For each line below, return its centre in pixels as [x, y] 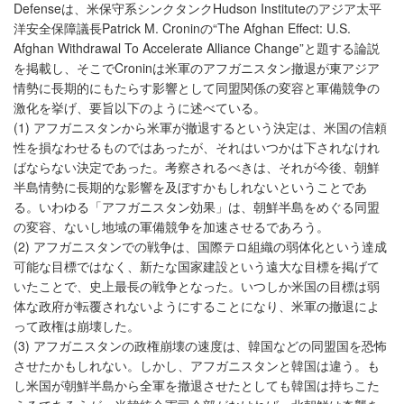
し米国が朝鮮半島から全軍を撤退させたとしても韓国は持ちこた [197, 386]
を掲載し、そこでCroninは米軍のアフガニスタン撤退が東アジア [197, 68]
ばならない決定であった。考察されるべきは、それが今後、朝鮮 [197, 167]
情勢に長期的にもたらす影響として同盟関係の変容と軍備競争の [197, 88]
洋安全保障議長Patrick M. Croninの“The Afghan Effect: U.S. [182, 28]
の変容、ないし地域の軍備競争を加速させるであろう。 [171, 227]
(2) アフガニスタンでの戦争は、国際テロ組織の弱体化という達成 [200, 247]
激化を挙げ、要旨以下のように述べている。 [140, 108]
